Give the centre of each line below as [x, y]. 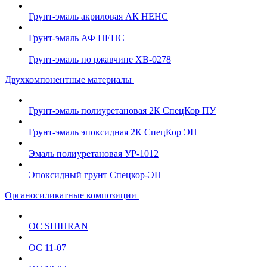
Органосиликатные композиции [72, 195]
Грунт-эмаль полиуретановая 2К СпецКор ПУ [122, 111]
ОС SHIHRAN [58, 226]
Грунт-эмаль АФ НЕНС [77, 38]
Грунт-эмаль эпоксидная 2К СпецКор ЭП [113, 132]
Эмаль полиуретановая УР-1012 [94, 153]
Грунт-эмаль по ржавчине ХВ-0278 [100, 59]
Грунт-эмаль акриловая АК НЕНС [98, 16]
